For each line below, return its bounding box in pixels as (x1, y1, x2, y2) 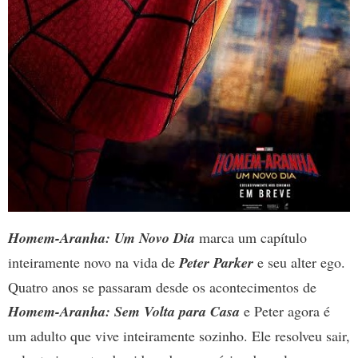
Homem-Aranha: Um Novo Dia (8, 228, 195, 249)
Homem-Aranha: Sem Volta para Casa (8, 301, 240, 322)
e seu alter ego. (253, 253, 345, 272)
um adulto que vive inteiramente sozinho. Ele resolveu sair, (8, 326, 350, 346)
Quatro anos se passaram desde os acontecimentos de (8, 277, 316, 297)
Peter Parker (179, 253, 253, 273)
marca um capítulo (195, 228, 307, 248)
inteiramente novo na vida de (8, 253, 179, 272)
